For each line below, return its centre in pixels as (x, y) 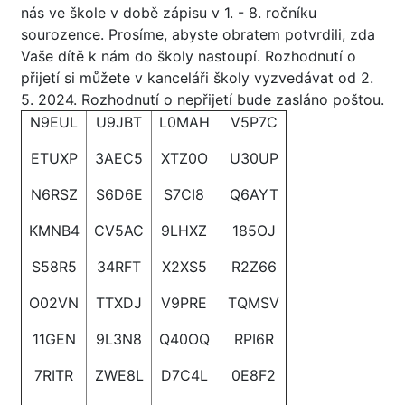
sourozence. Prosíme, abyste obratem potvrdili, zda (198, 34)
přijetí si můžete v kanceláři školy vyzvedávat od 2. (197, 78)
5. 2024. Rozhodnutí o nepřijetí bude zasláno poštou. (202, 99)
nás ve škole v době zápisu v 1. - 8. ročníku (169, 13)
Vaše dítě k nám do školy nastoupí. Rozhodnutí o (188, 56)
